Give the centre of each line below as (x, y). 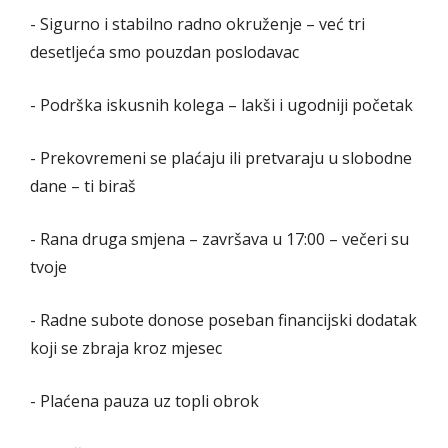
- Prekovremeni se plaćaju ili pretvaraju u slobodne (221, 158)
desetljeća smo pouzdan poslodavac (164, 52)
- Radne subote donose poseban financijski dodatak (223, 320)
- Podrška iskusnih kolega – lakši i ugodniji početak (221, 105)
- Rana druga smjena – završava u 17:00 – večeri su (219, 239)
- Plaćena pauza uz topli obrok (144, 401)
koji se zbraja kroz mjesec (126, 348)
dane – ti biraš (83, 186)
